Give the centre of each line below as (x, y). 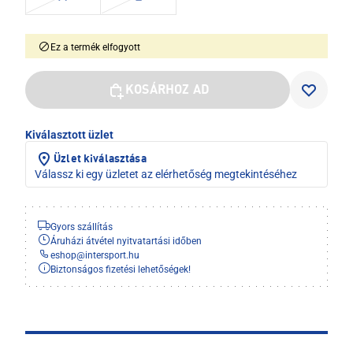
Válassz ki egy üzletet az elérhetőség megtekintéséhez (166, 175)
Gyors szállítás (82, 227)
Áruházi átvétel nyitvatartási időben (126, 242)
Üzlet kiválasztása (100, 160)
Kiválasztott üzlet (69, 135)
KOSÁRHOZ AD (167, 91)
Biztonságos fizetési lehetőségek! (121, 270)
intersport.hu (112, 256)
